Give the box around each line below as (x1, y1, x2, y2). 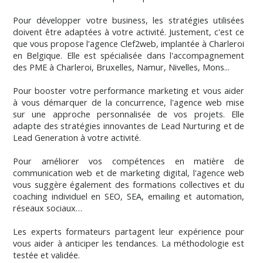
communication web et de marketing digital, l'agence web (13, 167, 244, 179)
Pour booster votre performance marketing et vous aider (13, 85, 244, 97)
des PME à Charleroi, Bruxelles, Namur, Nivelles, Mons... (13, 62, 230, 73)
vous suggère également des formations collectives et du (13, 179, 244, 191)
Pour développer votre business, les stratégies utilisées (13, 15, 244, 26)
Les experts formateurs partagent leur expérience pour (13, 226, 244, 238)
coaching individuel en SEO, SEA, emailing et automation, (13, 191, 244, 203)
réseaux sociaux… (13, 203, 82, 214)
